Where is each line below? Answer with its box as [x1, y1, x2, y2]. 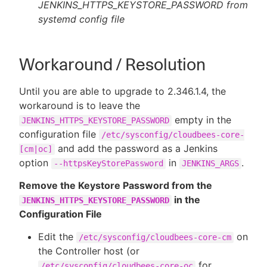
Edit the [38, 231, 76, 243]
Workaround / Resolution [19, 54, 206, 74]
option [19, 157, 51, 169]
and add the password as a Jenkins [55, 142, 218, 154]
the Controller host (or [38, 245, 139, 257]
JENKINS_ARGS [182, 159, 239, 168]
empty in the [172, 114, 231, 126]
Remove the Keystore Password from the [19, 179, 212, 191]
